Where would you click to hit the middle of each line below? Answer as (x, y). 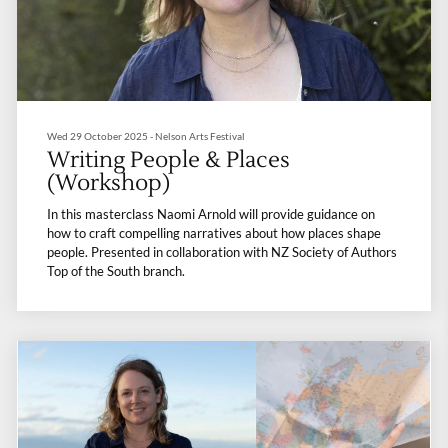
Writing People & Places (168, 160)
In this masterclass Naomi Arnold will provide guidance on (210, 214)
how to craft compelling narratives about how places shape (213, 233)
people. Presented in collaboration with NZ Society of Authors (221, 252)
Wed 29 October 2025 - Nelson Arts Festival (145, 136)
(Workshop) (108, 183)
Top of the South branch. (115, 271)
